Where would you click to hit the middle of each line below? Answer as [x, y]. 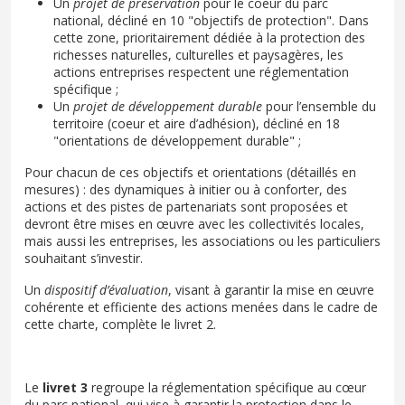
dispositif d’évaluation [106, 289]
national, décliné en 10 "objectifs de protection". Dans [211, 20]
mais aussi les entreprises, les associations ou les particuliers [202, 240]
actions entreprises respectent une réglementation [201, 71]
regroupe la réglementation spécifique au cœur [229, 387]
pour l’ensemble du [321, 106]
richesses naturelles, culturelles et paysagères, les [198, 54]
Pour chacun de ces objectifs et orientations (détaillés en [190, 172]
